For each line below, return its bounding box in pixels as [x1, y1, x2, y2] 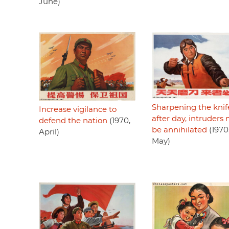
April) [39, 128, 59, 136]
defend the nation [39, 117, 107, 125]
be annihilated [151, 126, 207, 134]
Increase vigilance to [39, 106, 117, 114]
